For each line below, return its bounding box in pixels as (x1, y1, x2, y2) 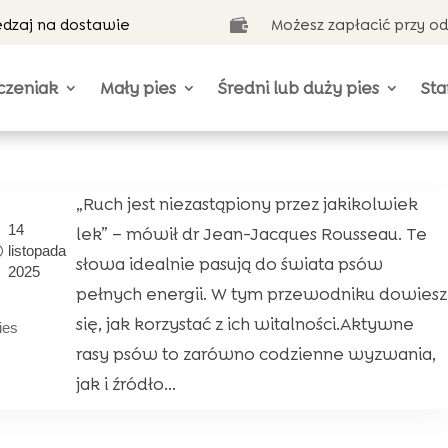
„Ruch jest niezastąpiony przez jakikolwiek (76, 193, 419, 215)
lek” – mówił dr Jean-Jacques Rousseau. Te (76, 223, 428, 245)
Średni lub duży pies (218, 77, 380, 99)
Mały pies (100, 77, 177, 99)
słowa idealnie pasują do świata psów (76, 253, 384, 275)
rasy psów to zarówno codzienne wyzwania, (76, 343, 437, 365)
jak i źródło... (76, 373, 177, 395)
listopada (8, 242, 67, 260)
